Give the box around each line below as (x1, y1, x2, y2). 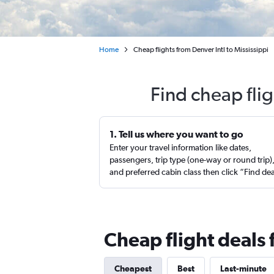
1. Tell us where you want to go (109, 128, 243, 139)
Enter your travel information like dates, (109, 143, 251, 152)
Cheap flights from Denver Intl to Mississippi (133, 45, 268, 54)
